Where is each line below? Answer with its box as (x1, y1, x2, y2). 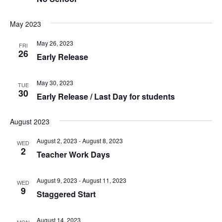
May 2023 (9, 19, 41, 29)
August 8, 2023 (82, 136, 123, 145)
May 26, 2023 (36, 39, 73, 47)
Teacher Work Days (36, 149, 110, 160)
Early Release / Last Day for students (36, 91, 175, 102)
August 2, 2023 (36, 136, 77, 145)
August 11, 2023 (82, 176, 126, 184)
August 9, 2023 (36, 176, 77, 184)
